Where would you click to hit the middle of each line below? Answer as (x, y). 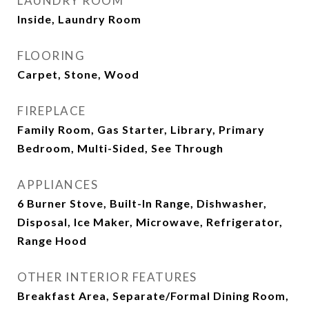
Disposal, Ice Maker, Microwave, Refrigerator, (150, 222)
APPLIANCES (58, 185)
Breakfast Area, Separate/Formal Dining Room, (153, 296)
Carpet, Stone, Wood (78, 74)
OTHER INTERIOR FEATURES (107, 277)
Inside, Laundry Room (79, 19)
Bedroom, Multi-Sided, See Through (120, 148)
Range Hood (52, 240)
